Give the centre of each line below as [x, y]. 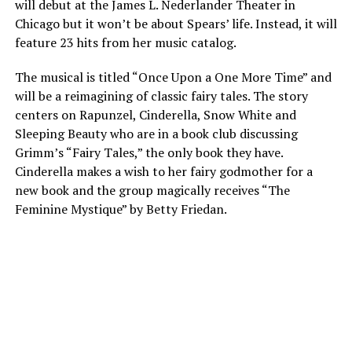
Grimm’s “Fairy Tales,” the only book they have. [148, 152]
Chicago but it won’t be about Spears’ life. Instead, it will [176, 24]
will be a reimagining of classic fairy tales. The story [161, 96]
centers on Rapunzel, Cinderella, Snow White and [155, 115]
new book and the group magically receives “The [152, 190]
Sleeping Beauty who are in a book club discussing [156, 134]
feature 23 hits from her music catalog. [125, 42]
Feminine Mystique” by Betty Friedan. [121, 209]
